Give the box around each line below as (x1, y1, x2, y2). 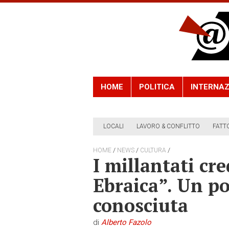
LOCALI (103, 123, 124, 130)
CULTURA (140, 147, 166, 154)
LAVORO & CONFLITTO (136, 123, 200, 130)
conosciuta (93, 193, 188, 218)
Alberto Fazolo (101, 218, 151, 227)
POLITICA (139, 82, 175, 92)
